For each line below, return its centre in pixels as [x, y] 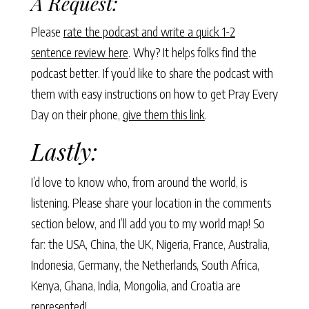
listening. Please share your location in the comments [151, 202]
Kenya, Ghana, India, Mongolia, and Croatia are [136, 285]
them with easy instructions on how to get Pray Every [154, 93]
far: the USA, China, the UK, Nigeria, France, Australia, [150, 244]
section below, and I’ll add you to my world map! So [148, 223]
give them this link [163, 114]
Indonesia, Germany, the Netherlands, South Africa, [145, 265]
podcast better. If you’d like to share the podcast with [152, 73]
